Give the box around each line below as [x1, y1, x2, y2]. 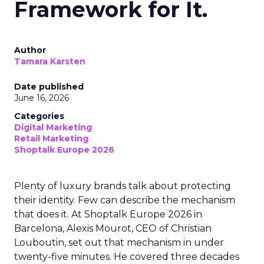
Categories [14, 111, 64, 121]
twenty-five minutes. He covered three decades [14, 251, 239, 262]
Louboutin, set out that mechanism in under [14, 237, 224, 248]
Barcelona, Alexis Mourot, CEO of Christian [14, 223, 212, 234]
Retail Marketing [14, 133, 88, 144]
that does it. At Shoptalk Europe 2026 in [14, 209, 202, 220]
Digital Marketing [14, 122, 92, 133]
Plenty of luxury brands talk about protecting [14, 180, 231, 192]
